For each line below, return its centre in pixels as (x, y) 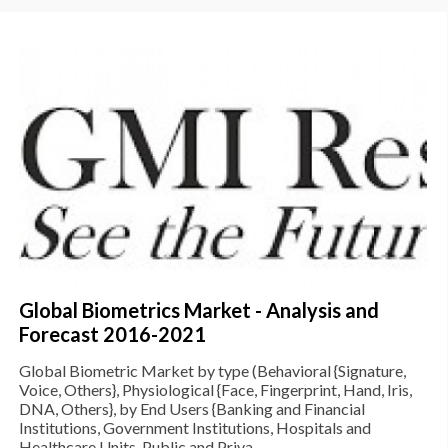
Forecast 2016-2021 (112, 334)
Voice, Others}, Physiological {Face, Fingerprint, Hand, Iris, (215, 390)
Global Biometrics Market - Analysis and (199, 310)
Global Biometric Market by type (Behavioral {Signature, (212, 371)
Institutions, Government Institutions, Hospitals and (195, 428)
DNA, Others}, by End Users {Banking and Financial (192, 409)
